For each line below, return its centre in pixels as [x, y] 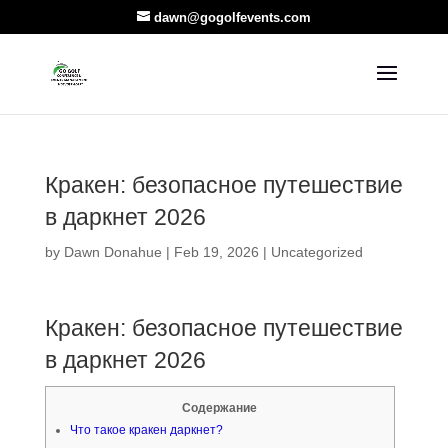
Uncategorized [316, 252]
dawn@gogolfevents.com [232, 17]
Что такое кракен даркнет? [146, 430]
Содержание [220, 408]
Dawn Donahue [112, 252]
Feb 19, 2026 [216, 252]
